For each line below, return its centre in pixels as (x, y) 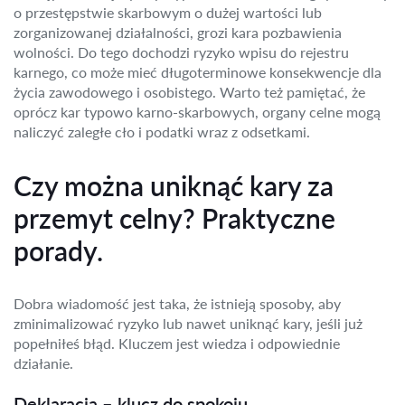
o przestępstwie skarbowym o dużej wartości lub (168, 12)
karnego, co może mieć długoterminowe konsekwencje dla (198, 72)
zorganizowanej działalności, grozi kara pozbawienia (178, 32)
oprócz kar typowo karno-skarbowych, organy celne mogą (197, 112)
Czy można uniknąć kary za (174, 185)
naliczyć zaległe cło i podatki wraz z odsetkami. (162, 132)
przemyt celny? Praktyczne (174, 218)
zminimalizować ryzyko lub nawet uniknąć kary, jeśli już (188, 323)
